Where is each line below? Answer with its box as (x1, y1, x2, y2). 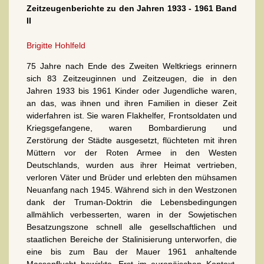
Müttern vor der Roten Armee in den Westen (27, 147, 237, 157)
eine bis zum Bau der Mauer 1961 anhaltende (27, 246, 237, 256)
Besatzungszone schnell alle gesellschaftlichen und (27, 222, 237, 232)
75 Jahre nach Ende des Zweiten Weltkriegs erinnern (27, 61, 237, 71)
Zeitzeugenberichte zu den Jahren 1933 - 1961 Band (27, 3, 237, 13)
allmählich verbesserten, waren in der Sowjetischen (27, 209, 237, 219)
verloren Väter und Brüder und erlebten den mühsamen (27, 172, 237, 182)
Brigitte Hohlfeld (27, 40, 85, 50)
